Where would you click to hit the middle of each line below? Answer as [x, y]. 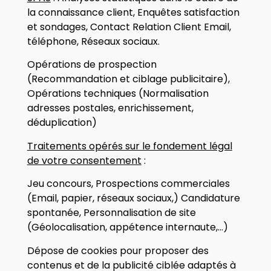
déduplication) [62, 123]
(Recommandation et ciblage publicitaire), [128, 79]
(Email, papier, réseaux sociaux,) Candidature [133, 198]
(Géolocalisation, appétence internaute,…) [127, 227]
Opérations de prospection [92, 65]
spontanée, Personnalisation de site [111, 213]
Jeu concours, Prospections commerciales [128, 184]
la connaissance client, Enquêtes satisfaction [133, 12]
